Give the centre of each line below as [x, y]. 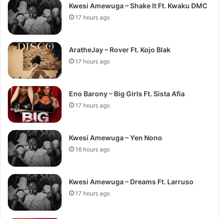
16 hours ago [93, 149]
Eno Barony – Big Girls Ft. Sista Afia [127, 94]
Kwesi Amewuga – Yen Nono [116, 138]
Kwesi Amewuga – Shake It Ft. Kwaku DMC [138, 6]
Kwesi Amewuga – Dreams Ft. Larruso [131, 182]
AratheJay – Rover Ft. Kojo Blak [120, 50]
